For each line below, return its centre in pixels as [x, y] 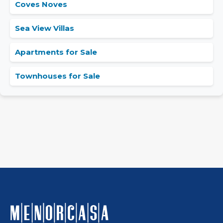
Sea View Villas [45, 28]
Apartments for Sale [56, 52]
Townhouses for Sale [57, 76]
